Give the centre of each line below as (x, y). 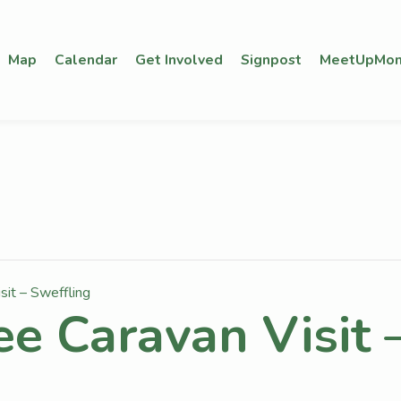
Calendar (85, 60)
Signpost (271, 60)
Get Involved (179, 60)
